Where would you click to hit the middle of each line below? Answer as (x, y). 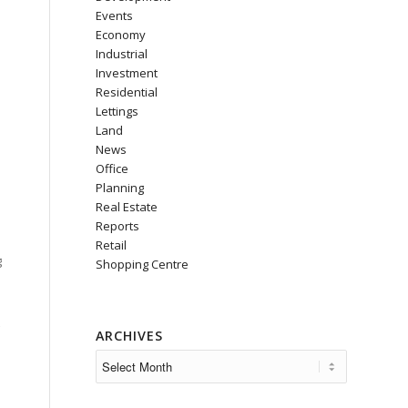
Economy (121, 35)
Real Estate (127, 207)
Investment (127, 73)
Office (112, 168)
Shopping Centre (143, 264)
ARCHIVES (130, 336)
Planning (120, 188)
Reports (118, 226)
